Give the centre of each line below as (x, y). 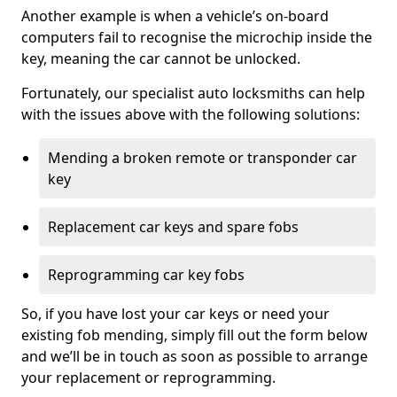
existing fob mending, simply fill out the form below (195, 335)
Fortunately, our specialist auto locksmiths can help (193, 93)
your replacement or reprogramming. (148, 377)
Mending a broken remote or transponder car (202, 157)
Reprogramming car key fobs (146, 274)
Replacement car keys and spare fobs (173, 226)
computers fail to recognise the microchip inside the (197, 37)
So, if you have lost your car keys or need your (175, 313)
